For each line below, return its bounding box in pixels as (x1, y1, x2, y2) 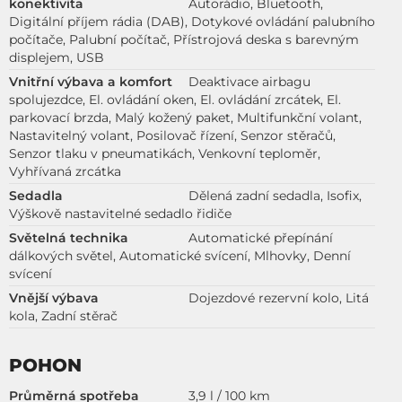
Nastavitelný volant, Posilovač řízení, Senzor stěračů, (9, 127, 336, 144)
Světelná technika (9, 229, 128, 246)
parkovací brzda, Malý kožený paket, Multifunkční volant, (9, 109, 362, 126)
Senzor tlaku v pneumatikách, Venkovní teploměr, (9, 144, 320, 162)
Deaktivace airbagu (188, 73, 310, 90)
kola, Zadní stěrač (9, 307, 118, 324)
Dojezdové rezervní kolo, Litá (188, 289, 369, 306)
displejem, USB (9, 48, 104, 66)
